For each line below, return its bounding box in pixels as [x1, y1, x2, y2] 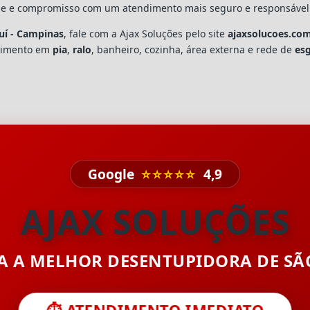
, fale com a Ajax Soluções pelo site [64, 27, 228, 41]
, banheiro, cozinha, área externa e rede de [91, 43, 295, 57]
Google [88, 165, 138, 183]
